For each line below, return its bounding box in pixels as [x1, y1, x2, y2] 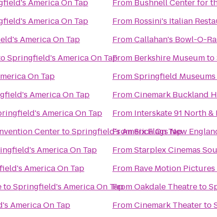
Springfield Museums [134, 71, 216, 82]
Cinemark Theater [134, 200, 202, 211]
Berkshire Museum [134, 52, 205, 63]
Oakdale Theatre [134, 181, 197, 192]
